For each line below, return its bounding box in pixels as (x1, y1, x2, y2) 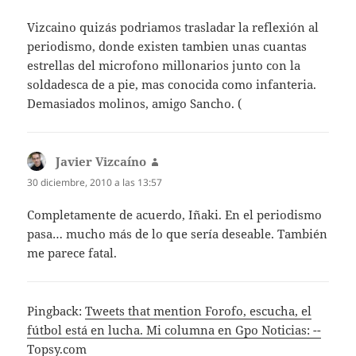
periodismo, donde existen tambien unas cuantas (27, 38, 308, 55)
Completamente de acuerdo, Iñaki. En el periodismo (27, 207, 323, 223)
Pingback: (27, 303, 86, 319)
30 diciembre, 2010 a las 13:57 (27, 176, 163, 190)
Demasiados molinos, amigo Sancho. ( (27, 95, 242, 112)
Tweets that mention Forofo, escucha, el (85, 303, 312, 319)
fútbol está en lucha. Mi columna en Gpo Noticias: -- (27, 322, 322, 339)
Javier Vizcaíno (56, 153, 147, 170)
